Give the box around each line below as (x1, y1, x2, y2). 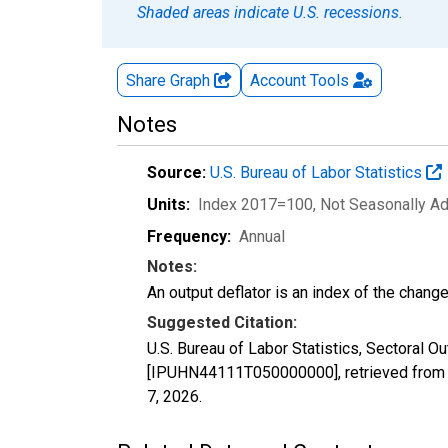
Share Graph (126, 70, 214, 90)
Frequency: (147, 226, 231, 246)
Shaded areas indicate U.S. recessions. (137, 2, 403, 22)
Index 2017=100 (198, 194, 313, 214)
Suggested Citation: (147, 312, 297, 332)
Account (250, 70, 306, 90)
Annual (239, 226, 285, 246)
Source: (147, 162, 206, 182)
